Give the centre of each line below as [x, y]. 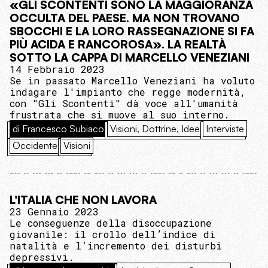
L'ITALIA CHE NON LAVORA [83, 200]
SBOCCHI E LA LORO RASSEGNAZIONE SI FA [132, 31]
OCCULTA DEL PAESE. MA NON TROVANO [125, 18]
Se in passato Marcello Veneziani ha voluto [132, 80]
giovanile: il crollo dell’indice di [112, 234]
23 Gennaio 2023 [54, 211]
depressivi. [42, 257]
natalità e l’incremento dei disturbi [116, 245]
